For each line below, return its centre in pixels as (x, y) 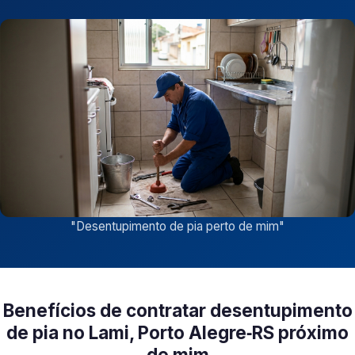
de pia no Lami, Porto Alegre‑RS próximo (177, 333)
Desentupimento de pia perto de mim (177, 227)
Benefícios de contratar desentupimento (177, 311)
